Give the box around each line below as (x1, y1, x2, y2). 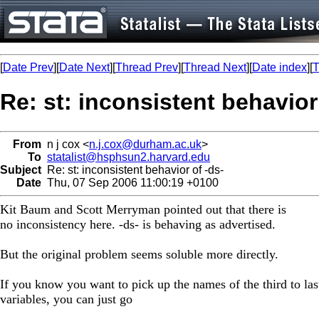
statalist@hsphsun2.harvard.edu (47, 150, 210, 163)
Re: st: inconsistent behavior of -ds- (41, 163, 224, 176)
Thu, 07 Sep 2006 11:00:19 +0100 (41, 176, 219, 189)
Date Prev (3, 61, 53, 73)
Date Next (59, 61, 110, 73)
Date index (252, 61, 307, 73)
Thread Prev (115, 61, 178, 73)
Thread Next (184, 61, 246, 73)
